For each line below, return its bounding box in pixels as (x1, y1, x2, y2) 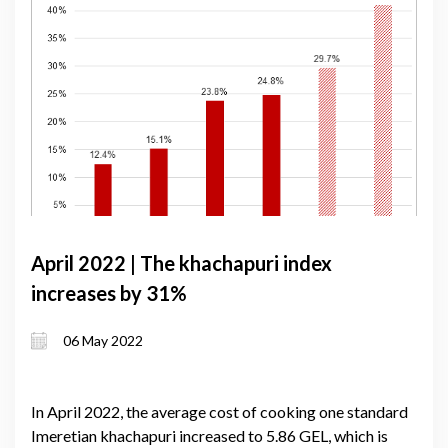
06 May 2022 (63, 332, 143, 350)
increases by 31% (31, 280, 187, 305)
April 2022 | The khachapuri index (31, 250, 332, 275)
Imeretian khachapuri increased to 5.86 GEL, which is (31, 425, 388, 445)
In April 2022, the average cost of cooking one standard (31, 401, 408, 421)
